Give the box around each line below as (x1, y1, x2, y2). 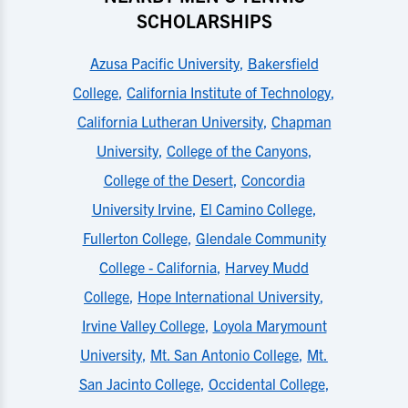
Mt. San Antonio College (150, 345, 299, 363)
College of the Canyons (166, 141, 308, 159)
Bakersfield (247, 54, 319, 72)
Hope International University (138, 287, 320, 305)
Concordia (240, 170, 305, 189)
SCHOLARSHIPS (136, 9, 272, 32)
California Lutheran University (76, 112, 263, 130)
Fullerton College (82, 229, 188, 247)
